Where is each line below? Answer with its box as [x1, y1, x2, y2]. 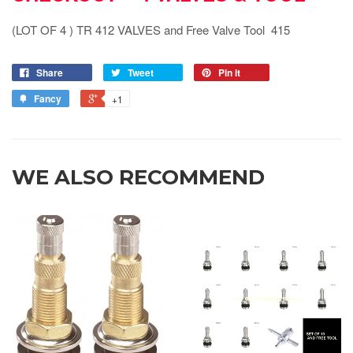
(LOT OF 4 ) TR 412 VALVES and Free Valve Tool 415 [12, 20, 290, 38]
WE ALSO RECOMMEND [12, 164, 265, 190]
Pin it [218, 65, 240, 80]
